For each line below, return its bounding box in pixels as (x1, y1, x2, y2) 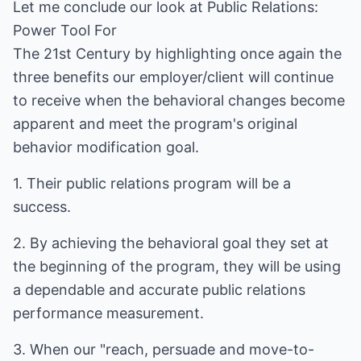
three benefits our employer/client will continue (13, 68, 334, 85)
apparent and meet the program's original (13, 115, 297, 132)
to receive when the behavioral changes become (13, 92, 345, 109)
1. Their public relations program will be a (13, 175, 291, 192)
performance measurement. (13, 305, 204, 322)
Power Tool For (13, 22, 117, 39)
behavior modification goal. (13, 139, 199, 156)
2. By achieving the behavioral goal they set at (13, 234, 329, 251)
